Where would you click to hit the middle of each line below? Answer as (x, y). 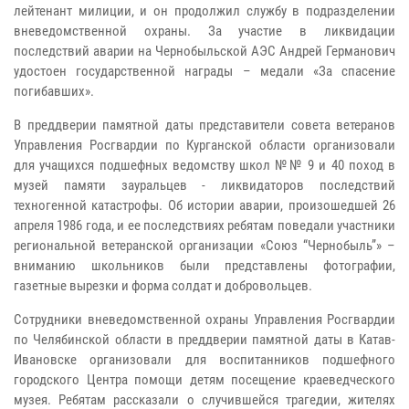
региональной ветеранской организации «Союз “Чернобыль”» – (204, 246)
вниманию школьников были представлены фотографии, (204, 266)
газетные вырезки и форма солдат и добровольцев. (163, 286)
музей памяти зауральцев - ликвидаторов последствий (204, 186)
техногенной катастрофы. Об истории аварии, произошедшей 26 (204, 206)
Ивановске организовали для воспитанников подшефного (204, 360)
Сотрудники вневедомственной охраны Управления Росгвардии (204, 320)
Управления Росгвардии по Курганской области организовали (204, 146)
